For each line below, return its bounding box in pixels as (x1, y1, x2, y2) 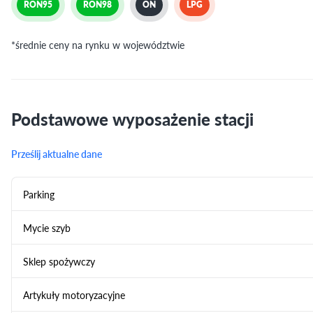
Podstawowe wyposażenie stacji (11, 107, 254, 131)
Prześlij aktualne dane (11, 147, 102, 161)
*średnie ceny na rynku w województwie (11, 38, 184, 52)
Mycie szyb (23, 220, 71, 235)
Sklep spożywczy (23, 254, 95, 268)
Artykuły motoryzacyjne (23, 287, 125, 302)
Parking (23, 187, 54, 201)
